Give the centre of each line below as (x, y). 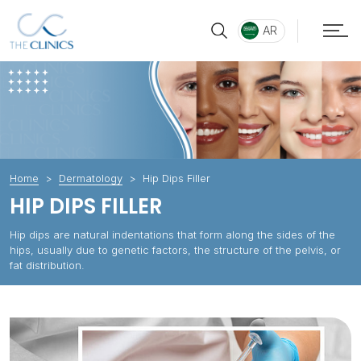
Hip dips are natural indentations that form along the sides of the (172, 235)
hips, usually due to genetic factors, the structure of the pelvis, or (175, 250)
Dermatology (91, 178)
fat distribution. (47, 266)
